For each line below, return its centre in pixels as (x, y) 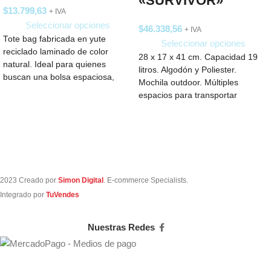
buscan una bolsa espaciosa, (59, 77)
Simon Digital (81, 180)
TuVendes (62, 194)
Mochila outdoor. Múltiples (188, 83)
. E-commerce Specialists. (146, 180)
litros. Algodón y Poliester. (188, 70)
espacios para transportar (188, 96)
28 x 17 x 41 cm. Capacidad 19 (198, 57)
